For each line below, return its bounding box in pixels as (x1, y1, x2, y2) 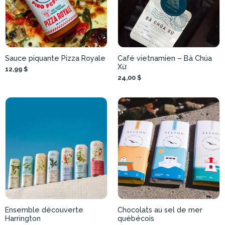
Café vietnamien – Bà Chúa (118, 54, 212, 63)
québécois (118, 214, 154, 223)
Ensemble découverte (5, 205, 83, 214)
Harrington (5, 214, 41, 223)
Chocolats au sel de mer (118, 205, 202, 214)
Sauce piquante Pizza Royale (5, 54, 105, 63)
